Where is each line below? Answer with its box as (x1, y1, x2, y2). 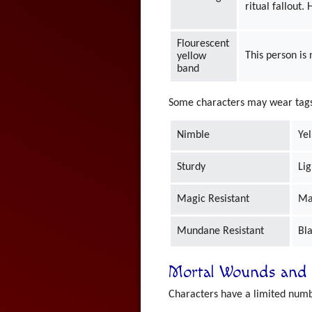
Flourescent (177, 38, 230, 49)
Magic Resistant (177, 194, 250, 205)
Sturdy (177, 162, 206, 173)
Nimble (177, 130, 210, 141)
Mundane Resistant (177, 226, 265, 237)
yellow (177, 50, 207, 62)
